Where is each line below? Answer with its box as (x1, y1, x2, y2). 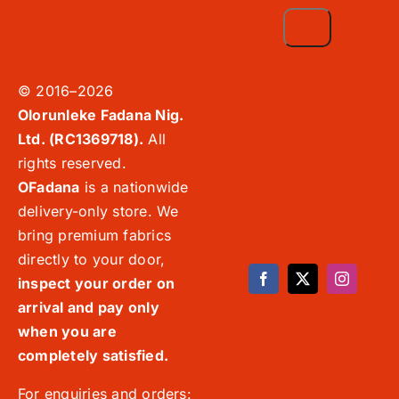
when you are (17, 322, 117, 341)
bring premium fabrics (17, 226, 172, 245)
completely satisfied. (17, 346, 169, 365)
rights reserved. (17, 154, 126, 173)
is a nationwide (79, 178, 189, 197)
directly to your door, (17, 250, 170, 269)
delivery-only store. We (17, 202, 179, 221)
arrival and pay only (17, 298, 159, 317)
